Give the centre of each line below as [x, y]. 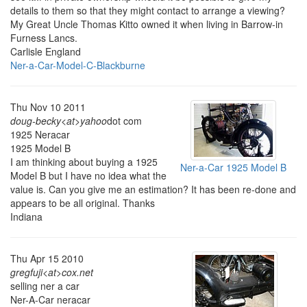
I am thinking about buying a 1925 [84, 161]
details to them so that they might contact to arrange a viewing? [148, 10]
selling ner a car [45, 285]
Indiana [26, 216]
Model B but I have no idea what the [88, 175]
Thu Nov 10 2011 [48, 107]
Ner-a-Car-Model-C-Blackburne [78, 65]
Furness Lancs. [44, 37]
